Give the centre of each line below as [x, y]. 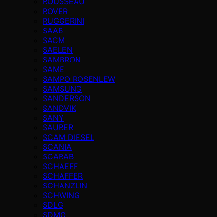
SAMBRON [62, 59]
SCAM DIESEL [69, 137]
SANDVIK [59, 108]
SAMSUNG [62, 88]
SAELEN [58, 50]
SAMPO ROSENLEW [79, 79]
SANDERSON [67, 98]
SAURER [58, 127]
